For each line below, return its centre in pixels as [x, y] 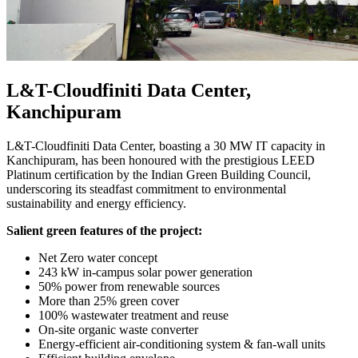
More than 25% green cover [109, 300]
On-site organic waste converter [118, 329]
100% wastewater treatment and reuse [133, 315]
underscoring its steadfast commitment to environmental [146, 189]
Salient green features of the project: [104, 230]
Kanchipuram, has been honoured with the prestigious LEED [161, 160]
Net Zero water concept [98, 257]
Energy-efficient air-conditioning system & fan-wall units [182, 344]
